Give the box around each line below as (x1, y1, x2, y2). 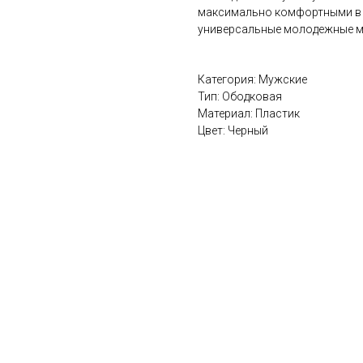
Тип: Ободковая (198, 90, 282, 104)
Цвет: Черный (198, 124, 268, 138)
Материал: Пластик (198, 107, 300, 121)
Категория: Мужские (198, 73, 307, 87)
